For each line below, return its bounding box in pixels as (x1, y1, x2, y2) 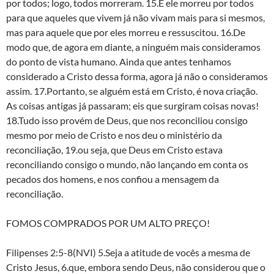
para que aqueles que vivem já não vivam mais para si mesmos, (6, 11, 265, 23)
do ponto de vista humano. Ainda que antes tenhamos (6, 55, 231, 67)
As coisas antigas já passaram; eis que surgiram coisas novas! (6, 99, 259, 111)
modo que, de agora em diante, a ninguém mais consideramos (6, 40, 261, 53)
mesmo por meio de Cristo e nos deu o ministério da (6, 128, 222, 141)
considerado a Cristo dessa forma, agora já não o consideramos (6, 70, 268, 82)
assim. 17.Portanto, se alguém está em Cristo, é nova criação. (6, 84, 257, 97)
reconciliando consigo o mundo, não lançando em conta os (6, 158, 248, 170)
